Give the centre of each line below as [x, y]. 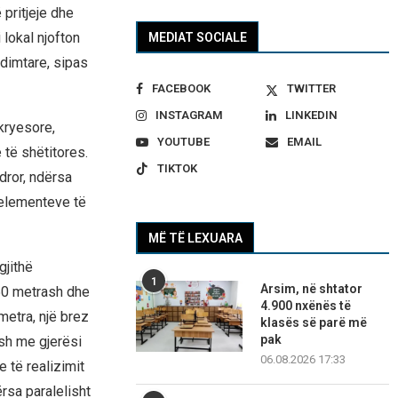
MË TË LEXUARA [196, 239]
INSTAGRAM [190, 115]
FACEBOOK [182, 89]
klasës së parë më [314, 323]
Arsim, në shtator [312, 289]
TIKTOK [178, 169]
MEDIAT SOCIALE [198, 38]
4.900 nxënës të [306, 306]
